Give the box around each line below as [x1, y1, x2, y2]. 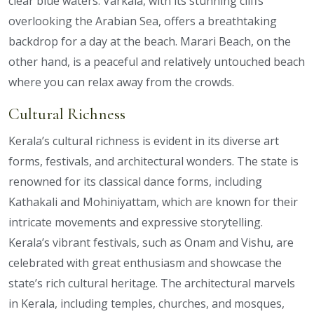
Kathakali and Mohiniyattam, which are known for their [8, 194, 298, 210]
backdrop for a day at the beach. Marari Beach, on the [8, 34, 291, 50]
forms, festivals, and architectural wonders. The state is [8, 153, 299, 170]
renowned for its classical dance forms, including [8, 174, 262, 190]
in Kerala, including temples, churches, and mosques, [8, 296, 285, 312]
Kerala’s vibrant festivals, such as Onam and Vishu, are [8, 235, 294, 251]
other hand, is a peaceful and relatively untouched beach [8, 54, 305, 70]
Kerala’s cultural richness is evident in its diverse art [8, 133, 279, 149]
